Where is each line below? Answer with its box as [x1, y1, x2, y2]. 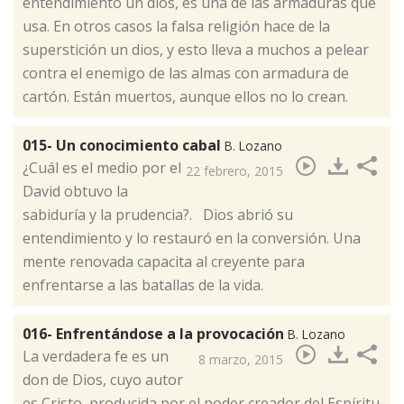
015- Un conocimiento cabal [23, 134, 225, 155]
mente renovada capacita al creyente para [23, 251, 305, 271]
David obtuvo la [23, 180, 128, 201]
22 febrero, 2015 [186, 161, 283, 179]
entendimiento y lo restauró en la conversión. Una [23, 227, 361, 248]
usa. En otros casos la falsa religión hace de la [23, 15, 330, 36]
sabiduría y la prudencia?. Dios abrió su [23, 204, 293, 225]
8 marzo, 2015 [198, 350, 283, 368]
